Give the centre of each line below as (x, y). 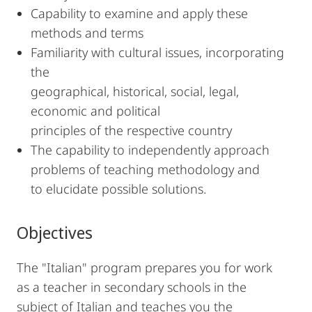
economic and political (95, 111)
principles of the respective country (131, 130)
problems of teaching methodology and (145, 169)
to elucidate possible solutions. (118, 189)
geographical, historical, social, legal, (135, 91)
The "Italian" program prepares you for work (145, 267)
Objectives (55, 232)
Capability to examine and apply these (139, 13)
